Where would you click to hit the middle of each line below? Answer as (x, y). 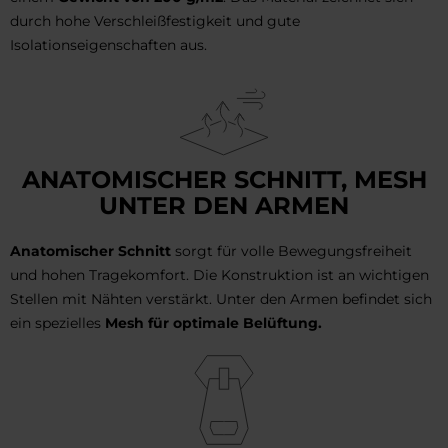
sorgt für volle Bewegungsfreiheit (291, 251)
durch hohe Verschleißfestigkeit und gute (155, 21)
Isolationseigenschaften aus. (108, 45)
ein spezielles (57, 323)
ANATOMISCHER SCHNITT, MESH (224, 180)
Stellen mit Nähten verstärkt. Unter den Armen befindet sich (221, 299)
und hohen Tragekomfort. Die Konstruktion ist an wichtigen (219, 275)
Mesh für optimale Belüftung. (213, 323)
